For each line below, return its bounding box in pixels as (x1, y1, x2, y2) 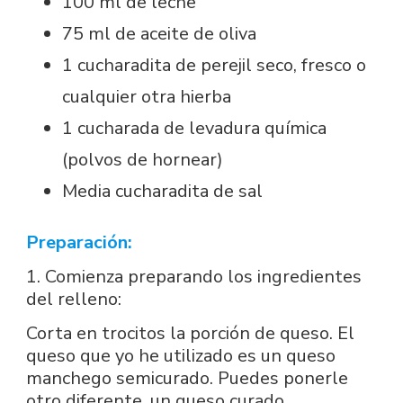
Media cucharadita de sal (62, 178, 263, 203)
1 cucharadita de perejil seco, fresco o (62, 52, 366, 77)
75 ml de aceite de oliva (62, 21, 256, 46)
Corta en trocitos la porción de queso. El (26, 320, 354, 345)
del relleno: (26, 286, 121, 311)
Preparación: (26, 229, 132, 255)
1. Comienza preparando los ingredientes (26, 264, 362, 289)
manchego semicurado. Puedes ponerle (26, 365, 348, 390)
